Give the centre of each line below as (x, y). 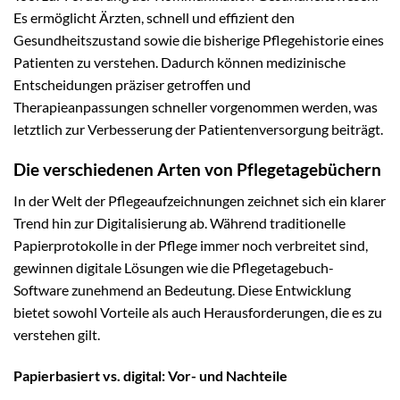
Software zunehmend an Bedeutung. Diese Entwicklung (182, 289)
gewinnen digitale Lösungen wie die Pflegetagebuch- (174, 267)
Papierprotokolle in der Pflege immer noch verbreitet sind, (191, 245)
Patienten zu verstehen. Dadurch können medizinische (179, 62)
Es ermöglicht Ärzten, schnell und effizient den (154, 18)
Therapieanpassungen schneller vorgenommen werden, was (196, 107)
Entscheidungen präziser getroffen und (132, 85)
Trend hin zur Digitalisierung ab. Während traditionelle (179, 222)
